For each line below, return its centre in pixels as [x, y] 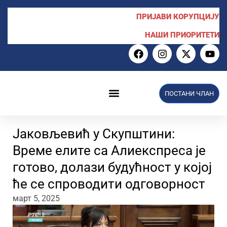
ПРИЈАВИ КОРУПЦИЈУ [178, 17]
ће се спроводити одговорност [109, 184]
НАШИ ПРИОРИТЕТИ [182, 35]
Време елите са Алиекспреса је [109, 150]
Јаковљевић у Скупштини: [94, 134]
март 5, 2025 [36, 198]
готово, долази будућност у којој [112, 167]
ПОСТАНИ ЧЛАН [189, 93]
